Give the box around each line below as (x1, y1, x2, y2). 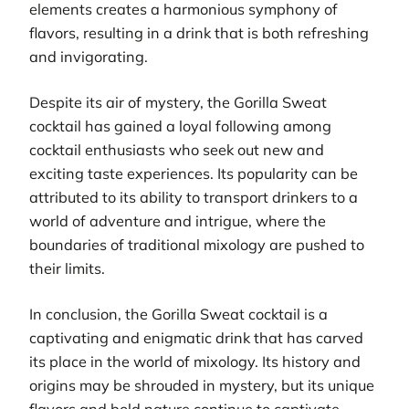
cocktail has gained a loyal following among (29, 116, 331, 135)
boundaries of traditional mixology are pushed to (29, 235, 364, 254)
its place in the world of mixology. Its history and (29, 352, 361, 372)
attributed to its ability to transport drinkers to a (29, 187, 358, 206)
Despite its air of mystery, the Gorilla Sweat (29, 92, 327, 111)
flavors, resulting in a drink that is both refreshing (29, 23, 369, 42)
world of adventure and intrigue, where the (29, 211, 326, 230)
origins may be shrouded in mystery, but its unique (29, 376, 374, 395)
